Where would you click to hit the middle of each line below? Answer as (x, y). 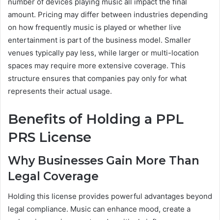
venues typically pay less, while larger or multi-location (103, 53)
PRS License (50, 137)
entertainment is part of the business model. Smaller (99, 40)
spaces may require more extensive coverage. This (97, 65)
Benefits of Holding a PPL (96, 119)
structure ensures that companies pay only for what (97, 78)
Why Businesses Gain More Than (104, 161)
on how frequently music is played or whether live (95, 27)
